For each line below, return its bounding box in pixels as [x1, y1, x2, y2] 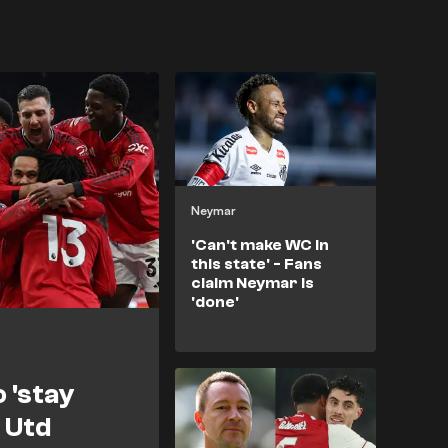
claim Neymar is [190, 273, 314, 292]
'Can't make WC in [190, 235, 329, 254]
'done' [190, 292, 239, 311]
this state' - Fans [190, 254, 322, 273]
